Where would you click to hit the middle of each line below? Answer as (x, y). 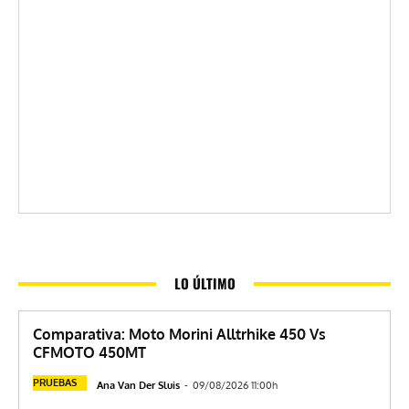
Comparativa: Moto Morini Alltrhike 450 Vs (179, 335)
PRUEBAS (55, 383)
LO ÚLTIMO (204, 283)
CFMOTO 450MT (89, 353)
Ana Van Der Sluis (138, 386)
